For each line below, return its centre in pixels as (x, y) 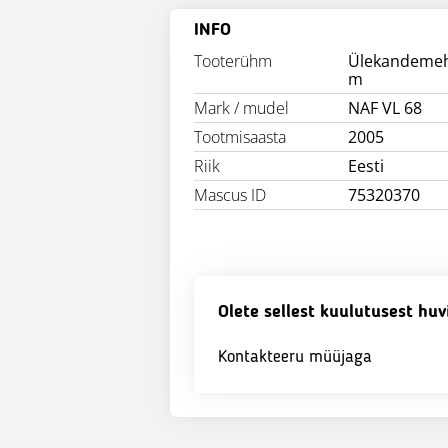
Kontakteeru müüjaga (295, 357)
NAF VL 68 (385, 108)
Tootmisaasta (240, 137)
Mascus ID (230, 195)
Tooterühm (233, 61)
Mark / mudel (241, 108)
